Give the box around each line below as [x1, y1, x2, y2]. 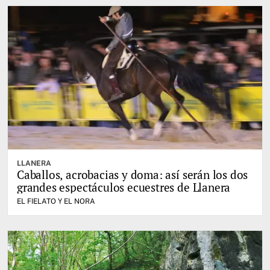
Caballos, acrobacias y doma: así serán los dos [17, 166, 248, 182]
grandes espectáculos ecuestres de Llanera [17, 179, 231, 195]
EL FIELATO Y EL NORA [17, 196, 95, 206]
